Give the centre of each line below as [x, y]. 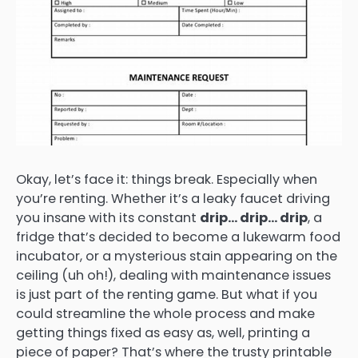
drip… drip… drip [254, 217]
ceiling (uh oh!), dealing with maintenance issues [173, 275]
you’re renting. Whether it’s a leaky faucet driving [173, 198]
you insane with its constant [108, 217]
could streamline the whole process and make [165, 313]
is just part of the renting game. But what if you [167, 294]
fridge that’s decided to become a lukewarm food [178, 237]
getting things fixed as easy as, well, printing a [163, 332]
